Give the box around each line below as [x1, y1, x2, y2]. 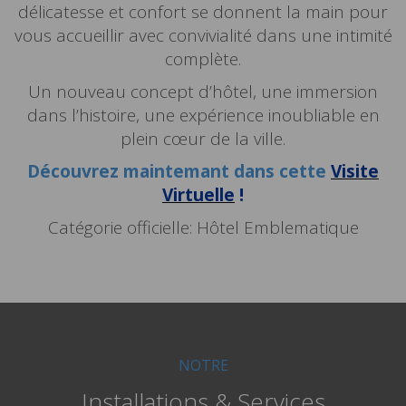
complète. [165, 47, 241, 71]
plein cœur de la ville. [121, 127, 285, 150]
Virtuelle [162, 183, 235, 207]
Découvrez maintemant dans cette [27, 159, 331, 183]
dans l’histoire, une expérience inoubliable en [26, 103, 380, 127]
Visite [331, 159, 379, 183]
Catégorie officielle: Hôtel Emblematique [47, 216, 359, 239]
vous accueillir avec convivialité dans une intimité [14, 24, 392, 47]
